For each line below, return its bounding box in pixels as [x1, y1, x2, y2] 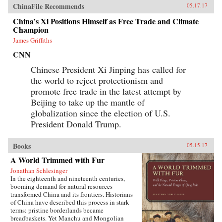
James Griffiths [13, 35, 52, 45]
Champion [13, 23, 49, 35]
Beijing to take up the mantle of [31, 96, 145, 108]
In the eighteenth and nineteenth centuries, [10, 173, 125, 183]
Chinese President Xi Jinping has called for [31, 63, 186, 75]
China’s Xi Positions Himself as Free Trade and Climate [13, 15, 199, 27]
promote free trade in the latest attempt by [31, 85, 181, 97]
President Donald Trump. [31, 117, 121, 130]
